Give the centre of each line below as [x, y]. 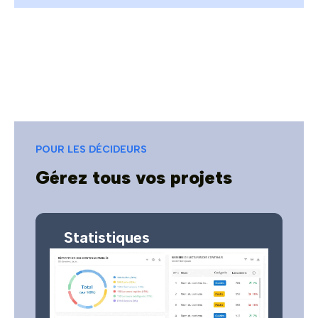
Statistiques [107, 237]
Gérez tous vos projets [134, 177]
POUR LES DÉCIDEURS [91, 149]
